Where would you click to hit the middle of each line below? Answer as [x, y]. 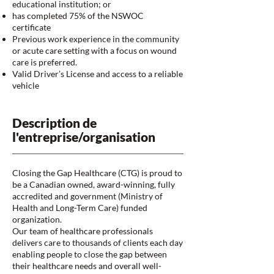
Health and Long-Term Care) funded [80, 208]
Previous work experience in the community [96, 39]
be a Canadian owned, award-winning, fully [94, 184]
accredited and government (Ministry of [87, 196]
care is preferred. [45, 62]
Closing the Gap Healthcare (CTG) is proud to [97, 173]
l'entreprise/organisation [84, 137]
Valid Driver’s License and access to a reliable [98, 74]
